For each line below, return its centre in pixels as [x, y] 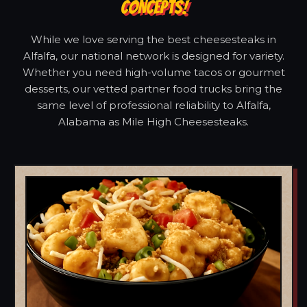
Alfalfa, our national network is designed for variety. [153, 56]
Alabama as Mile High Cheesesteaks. [153, 121]
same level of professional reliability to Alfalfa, [153, 105]
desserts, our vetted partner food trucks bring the [153, 88]
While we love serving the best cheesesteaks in [153, 39]
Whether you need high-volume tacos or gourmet [153, 72]
